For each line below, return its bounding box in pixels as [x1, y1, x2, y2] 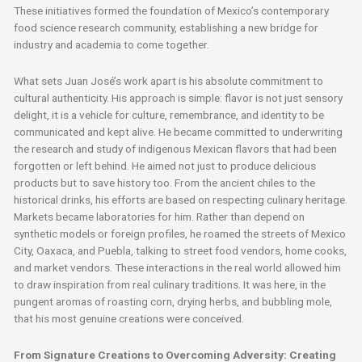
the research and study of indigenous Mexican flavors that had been [14, 141, 338, 155]
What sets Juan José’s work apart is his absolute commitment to [14, 74, 324, 87]
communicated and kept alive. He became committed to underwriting [14, 124, 343, 138]
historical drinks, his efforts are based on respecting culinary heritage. [14, 192, 348, 206]
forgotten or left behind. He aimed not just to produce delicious [14, 158, 317, 172]
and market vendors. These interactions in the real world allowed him [14, 260, 342, 274]
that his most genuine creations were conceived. [14, 311, 245, 325]
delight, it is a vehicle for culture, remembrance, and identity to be [14, 107, 325, 121]
